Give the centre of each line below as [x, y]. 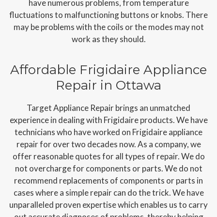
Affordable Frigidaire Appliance [108, 70]
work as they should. [108, 39]
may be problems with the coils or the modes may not [108, 27]
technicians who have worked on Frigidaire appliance [108, 132]
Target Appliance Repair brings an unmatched [108, 108]
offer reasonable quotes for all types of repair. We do [108, 156]
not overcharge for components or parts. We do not [108, 168]
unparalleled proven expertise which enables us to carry [108, 204]
